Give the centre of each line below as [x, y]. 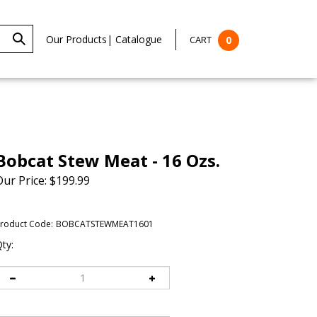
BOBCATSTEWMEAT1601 [105, 224]
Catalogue [139, 39]
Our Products [76, 39]
